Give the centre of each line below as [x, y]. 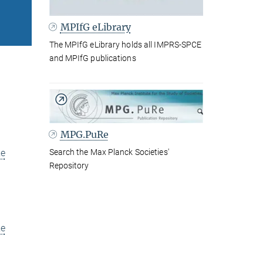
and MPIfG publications [92, 58]
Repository [69, 165]
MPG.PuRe [84, 134]
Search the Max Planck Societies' [109, 152]
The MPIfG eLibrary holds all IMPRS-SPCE [125, 45]
